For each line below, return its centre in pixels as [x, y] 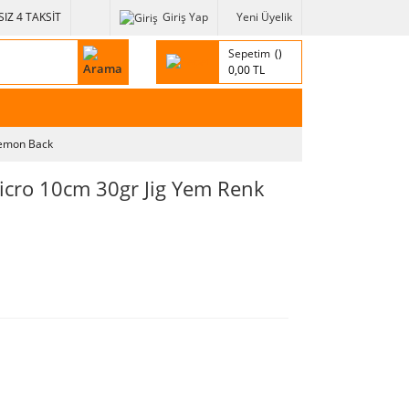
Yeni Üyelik [264, 17]
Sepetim [249, 53]
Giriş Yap [185, 17]
